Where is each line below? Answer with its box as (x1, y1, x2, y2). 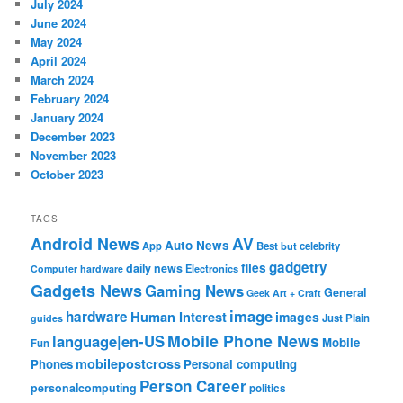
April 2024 (31, 51, 87, 69)
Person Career (139, 375, 247, 398)
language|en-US (52, 330, 166, 353)
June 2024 (31, 13, 87, 31)
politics (249, 381, 287, 397)
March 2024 (31, 70, 94, 88)
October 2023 (31, 165, 104, 183)
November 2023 (31, 146, 117, 164)
